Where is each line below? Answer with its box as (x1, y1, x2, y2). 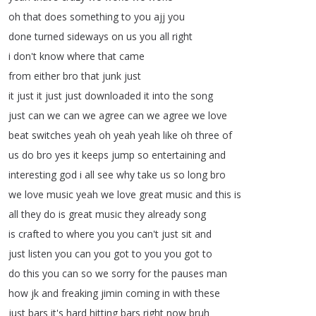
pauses (171, 267, 204, 280)
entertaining (152, 148, 206, 162)
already (147, 207, 181, 221)
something (70, 10, 119, 23)
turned (35, 30, 64, 43)
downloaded (85, 89, 141, 102)
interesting (8, 168, 56, 181)
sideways (67, 30, 109, 43)
